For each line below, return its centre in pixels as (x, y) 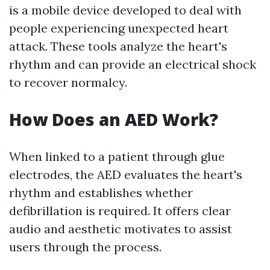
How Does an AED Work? (114, 119)
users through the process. (85, 247)
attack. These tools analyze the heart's (118, 46)
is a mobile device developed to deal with (125, 10)
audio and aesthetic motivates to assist (121, 229)
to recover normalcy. (68, 82)
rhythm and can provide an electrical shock (133, 64)
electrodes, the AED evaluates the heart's (126, 174)
